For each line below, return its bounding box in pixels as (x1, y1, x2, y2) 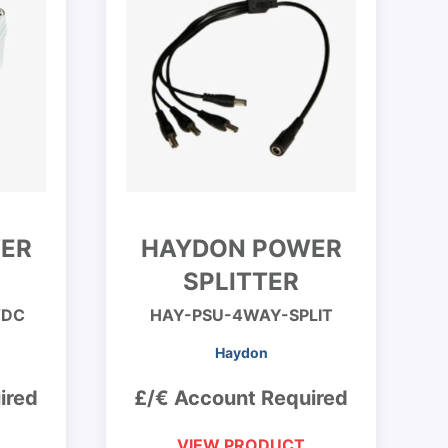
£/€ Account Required (134, 386, 348, 410)
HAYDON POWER (140, 234, 342, 263)
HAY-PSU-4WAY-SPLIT (149, 305, 333, 325)
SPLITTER (183, 267, 299, 296)
